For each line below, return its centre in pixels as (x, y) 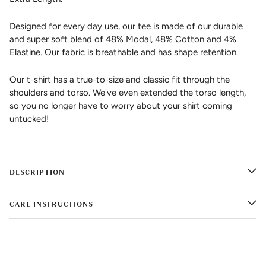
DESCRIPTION (37, 172)
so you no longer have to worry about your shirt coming (121, 106)
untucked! (29, 119)
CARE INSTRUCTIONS (51, 205)
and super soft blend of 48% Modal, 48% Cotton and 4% (123, 39)
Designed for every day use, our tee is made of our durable (126, 26)
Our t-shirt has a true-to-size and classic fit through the (120, 80)
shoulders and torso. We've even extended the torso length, (128, 93)
